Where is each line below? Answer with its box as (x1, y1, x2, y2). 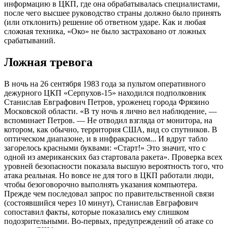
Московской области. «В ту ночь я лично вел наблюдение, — (4, 106, 217, 116)
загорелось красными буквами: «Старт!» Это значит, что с (4, 143, 206, 152)
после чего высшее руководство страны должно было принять (4, 8, 221, 17)
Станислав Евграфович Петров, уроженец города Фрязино (4, 97, 209, 106)
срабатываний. (4, 36, 55, 45)
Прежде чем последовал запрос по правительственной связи (4, 189, 214, 198)
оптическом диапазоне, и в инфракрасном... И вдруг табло (4, 134, 208, 143)
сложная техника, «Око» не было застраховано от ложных (4, 26, 206, 36)
